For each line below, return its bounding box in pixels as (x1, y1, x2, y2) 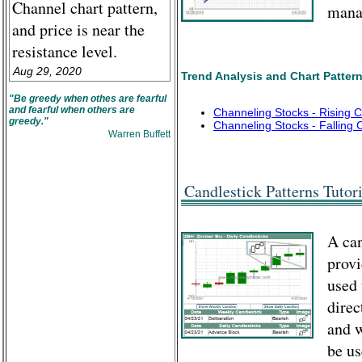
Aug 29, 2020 (13, 65, 82, 78)
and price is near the (12, 19, 145, 40)
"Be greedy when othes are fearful (9, 93, 166, 104)
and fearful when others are (9, 104, 135, 116)
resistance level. (12, 40, 117, 62)
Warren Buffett (108, 128, 170, 140)
